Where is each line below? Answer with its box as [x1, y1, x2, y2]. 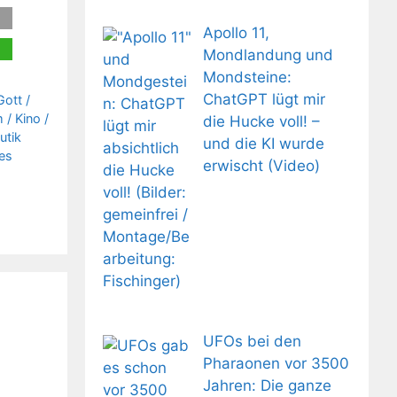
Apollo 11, [202, 23, 269, 42]
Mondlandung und [202, 45, 333, 64]
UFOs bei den [202, 331, 301, 350]
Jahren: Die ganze [202, 376, 331, 394]
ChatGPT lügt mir [202, 90, 325, 108]
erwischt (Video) [202, 156, 320, 175]
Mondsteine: [202, 67, 292, 86]
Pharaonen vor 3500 [202, 354, 349, 372]
